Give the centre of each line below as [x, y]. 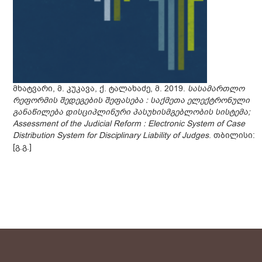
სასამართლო [216, 88]
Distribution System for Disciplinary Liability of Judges [111, 135]
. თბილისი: [232, 135]
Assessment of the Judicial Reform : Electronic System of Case [129, 123]
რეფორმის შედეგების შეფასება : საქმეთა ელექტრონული [132, 100]
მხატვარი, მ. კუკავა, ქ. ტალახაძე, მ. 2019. [101, 88]
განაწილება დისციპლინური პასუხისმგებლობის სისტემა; [132, 112]
